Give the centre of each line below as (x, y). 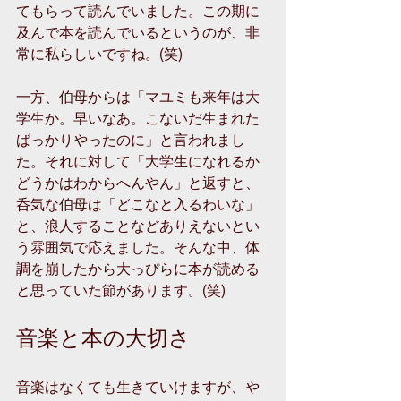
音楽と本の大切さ (103, 337)
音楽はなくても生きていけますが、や (138, 386)
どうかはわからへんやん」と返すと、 (138, 182)
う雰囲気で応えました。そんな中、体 (138, 247)
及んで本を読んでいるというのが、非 (138, 32)
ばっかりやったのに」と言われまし (131, 139)
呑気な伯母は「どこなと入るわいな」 (138, 204)
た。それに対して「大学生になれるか (138, 161)
